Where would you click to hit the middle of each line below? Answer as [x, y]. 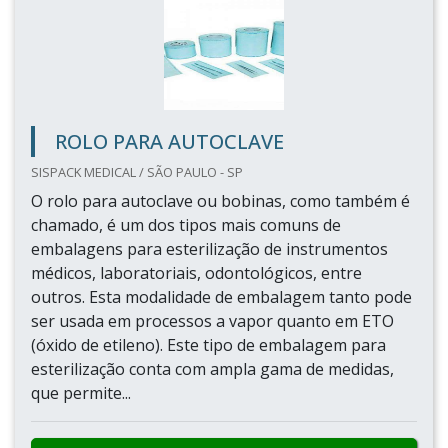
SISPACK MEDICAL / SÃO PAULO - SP [137, 172]
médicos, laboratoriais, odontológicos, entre [196, 273]
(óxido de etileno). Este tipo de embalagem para [208, 345]
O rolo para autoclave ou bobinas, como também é [220, 201]
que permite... [81, 393]
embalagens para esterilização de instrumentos [209, 249]
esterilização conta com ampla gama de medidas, [212, 369]
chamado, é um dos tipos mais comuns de [186, 225]
